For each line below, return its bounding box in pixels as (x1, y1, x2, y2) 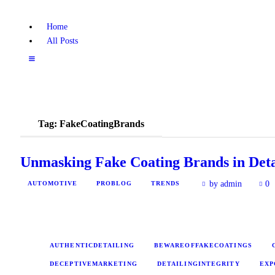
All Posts (46, 36, 78, 45)
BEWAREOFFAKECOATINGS (153, 241, 252, 249)
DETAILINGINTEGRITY (157, 260, 240, 267)
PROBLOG (96, 180, 132, 187)
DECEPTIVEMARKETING (50, 260, 137, 267)
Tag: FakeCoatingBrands (38, 118, 144, 129)
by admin (207, 179, 245, 189)
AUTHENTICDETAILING (50, 241, 134, 249)
